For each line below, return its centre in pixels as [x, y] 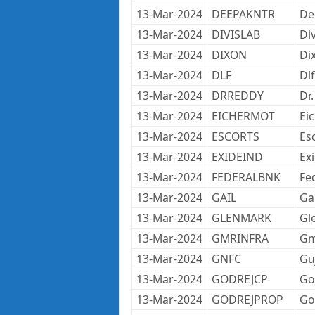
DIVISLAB [236, 34]
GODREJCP [239, 279]
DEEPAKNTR [243, 14]
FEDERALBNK [246, 177]
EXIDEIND [237, 157]
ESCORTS [235, 136]
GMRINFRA [240, 238]
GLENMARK [241, 218]
